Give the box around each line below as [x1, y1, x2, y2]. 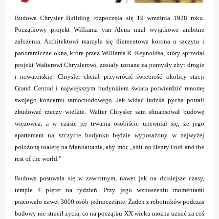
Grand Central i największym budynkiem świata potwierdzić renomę [15, 85, 204, 92]
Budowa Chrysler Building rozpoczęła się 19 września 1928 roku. [15, 14, 204, 22]
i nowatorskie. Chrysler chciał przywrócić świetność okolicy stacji [15, 73, 204, 81]
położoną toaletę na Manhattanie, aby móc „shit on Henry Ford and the [15, 143, 204, 151]
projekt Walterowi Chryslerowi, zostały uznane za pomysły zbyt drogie [15, 61, 204, 69]
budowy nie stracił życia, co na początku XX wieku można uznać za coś [15, 210, 204, 218]
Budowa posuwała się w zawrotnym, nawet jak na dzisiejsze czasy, [15, 175, 204, 182]
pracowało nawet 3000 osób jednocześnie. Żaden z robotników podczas [15, 198, 204, 206]
